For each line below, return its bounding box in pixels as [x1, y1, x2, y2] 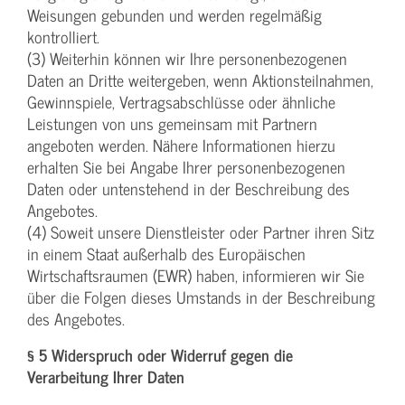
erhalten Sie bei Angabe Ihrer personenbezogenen [27, 154, 345, 181]
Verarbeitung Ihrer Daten [27, 363, 184, 391]
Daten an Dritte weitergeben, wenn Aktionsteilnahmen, [27, 67, 373, 94]
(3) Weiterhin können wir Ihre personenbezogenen [27, 45, 347, 72]
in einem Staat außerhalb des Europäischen [27, 240, 306, 268]
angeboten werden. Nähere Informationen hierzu [27, 132, 335, 159]
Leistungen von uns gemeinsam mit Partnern [27, 110, 317, 137]
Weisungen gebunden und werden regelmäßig [27, 2, 322, 29]
